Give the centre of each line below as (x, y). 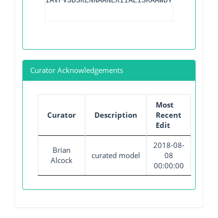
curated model (116, 155)
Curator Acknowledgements (77, 70)
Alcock (62, 160)
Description (116, 115)
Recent (169, 115)
